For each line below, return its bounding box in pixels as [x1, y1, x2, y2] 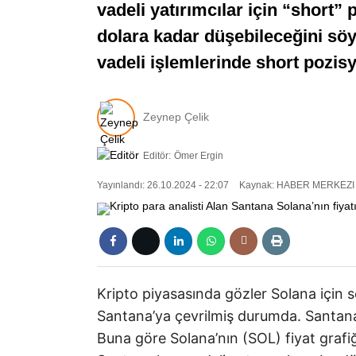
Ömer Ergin [174, 149, 223, 161]
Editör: [143, 149, 171, 161]
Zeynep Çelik [143, 110, 209, 124]
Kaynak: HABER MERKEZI [237, 180, 354, 192]
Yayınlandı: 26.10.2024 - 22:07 [97, 180, 229, 192]
